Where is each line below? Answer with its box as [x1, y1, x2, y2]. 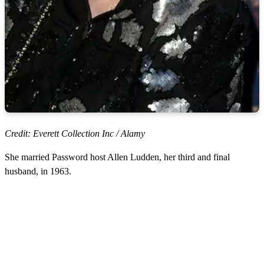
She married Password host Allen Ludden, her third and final [5, 151, 230, 162]
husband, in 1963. [5, 166, 71, 176]
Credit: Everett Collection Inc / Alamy [5, 128, 145, 138]
